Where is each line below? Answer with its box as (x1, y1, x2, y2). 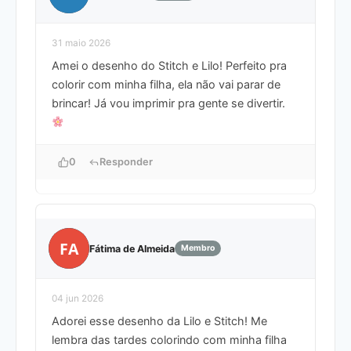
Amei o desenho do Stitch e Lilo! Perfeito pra (52, 59, 287, 73)
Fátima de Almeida (89, 242, 175, 255)
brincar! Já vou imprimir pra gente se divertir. (52, 96, 285, 110)
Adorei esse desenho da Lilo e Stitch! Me (52, 314, 267, 328)
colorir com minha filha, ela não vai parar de (52, 78, 280, 92)
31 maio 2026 (52, 38, 110, 49)
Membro (181, 243, 215, 254)
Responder (100, 156, 153, 168)
